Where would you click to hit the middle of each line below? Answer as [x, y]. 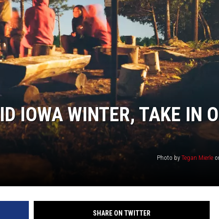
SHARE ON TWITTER [122, 213]
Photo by [169, 158]
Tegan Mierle [197, 158]
